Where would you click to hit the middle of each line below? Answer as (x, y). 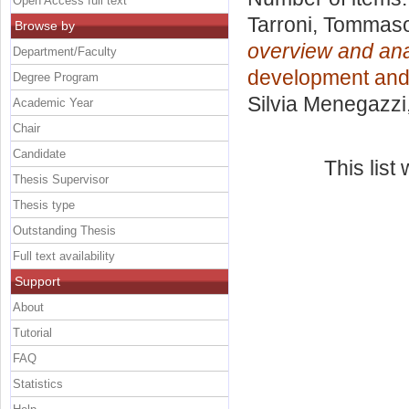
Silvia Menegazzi (327, 105)
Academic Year (53, 102)
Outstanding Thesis (64, 230)
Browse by (45, 25)
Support (37, 281)
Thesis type (44, 204)
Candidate (39, 153)
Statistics (38, 383)
